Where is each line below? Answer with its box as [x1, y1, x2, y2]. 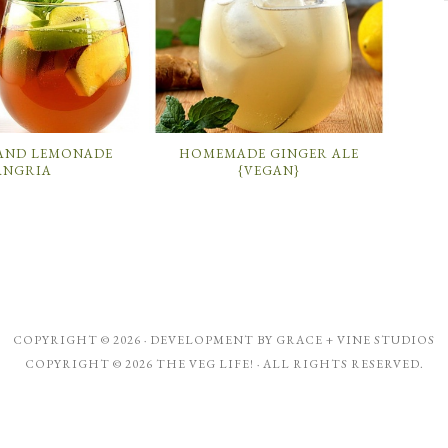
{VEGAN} [237, 161, 300, 179]
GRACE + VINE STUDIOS [276, 332, 435, 348]
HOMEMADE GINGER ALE [178, 144, 359, 162]
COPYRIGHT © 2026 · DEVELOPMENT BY [13, 332, 276, 348]
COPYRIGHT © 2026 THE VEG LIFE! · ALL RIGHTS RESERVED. [24, 356, 424, 372]
